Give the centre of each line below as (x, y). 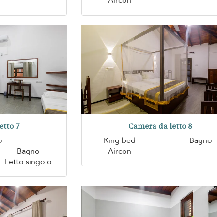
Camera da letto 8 (160, 126)
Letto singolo (29, 162)
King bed (119, 140)
